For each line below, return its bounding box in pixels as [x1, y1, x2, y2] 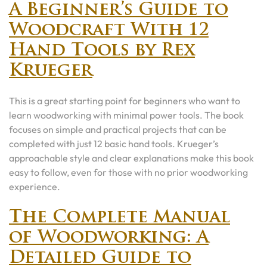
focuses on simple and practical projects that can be [9, 123, 226, 135]
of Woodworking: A [9, 229, 209, 247]
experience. [9, 181, 60, 193]
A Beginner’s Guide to [9, 2, 228, 19]
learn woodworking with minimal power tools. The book [9, 109, 244, 121]
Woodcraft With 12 [9, 22, 209, 39]
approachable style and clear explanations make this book [9, 152, 254, 164]
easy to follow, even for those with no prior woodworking [9, 166, 248, 178]
